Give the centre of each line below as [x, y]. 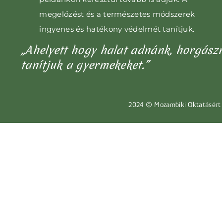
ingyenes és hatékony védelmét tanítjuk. [117, 29]
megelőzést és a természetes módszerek [117, 14]
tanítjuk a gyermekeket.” [85, 65]
